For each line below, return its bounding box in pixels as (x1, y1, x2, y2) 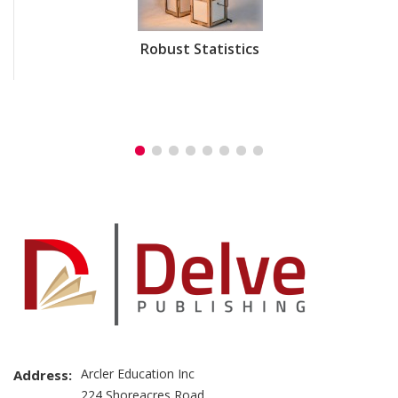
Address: (13, 365, 72, 384)
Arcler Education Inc (81, 364, 195, 382)
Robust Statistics (140, 38, 259, 59)
